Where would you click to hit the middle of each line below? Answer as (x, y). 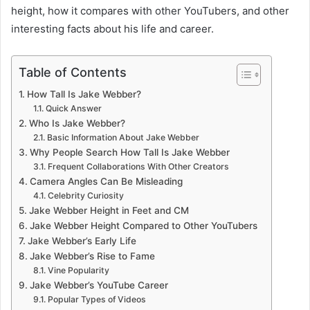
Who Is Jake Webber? (77, 123)
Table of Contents (73, 72)
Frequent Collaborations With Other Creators (138, 166)
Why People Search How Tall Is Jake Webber (129, 152)
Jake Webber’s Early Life (82, 240)
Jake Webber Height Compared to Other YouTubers (143, 225)
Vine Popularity (78, 270)
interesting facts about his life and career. (112, 28)
